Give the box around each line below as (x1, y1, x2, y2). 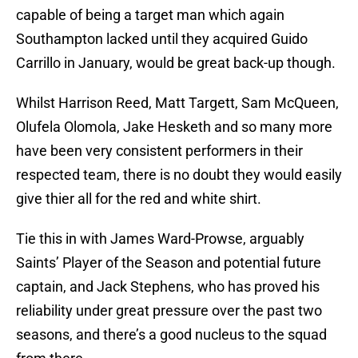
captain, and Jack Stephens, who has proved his (16, 278, 320, 296)
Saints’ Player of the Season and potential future (16, 254, 321, 272)
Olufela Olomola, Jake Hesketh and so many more (16, 118, 332, 136)
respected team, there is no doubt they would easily (16, 166, 342, 184)
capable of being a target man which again (16, 6, 284, 24)
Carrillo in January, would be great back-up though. (16, 54, 336, 72)
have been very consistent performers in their (16, 142, 303, 160)
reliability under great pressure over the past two (16, 302, 322, 320)
